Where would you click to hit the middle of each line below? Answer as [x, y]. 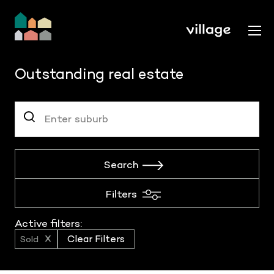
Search [121, 165]
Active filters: [48, 223]
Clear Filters [96, 239]
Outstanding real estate [99, 74]
